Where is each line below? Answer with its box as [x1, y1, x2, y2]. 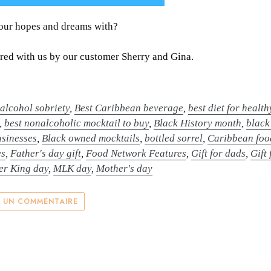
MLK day [53, 162, 92, 174]
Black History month [154, 117, 242, 129]
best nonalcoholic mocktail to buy [4, 117, 149, 129]
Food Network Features [86, 147, 187, 159]
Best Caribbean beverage [74, 102, 184, 114]
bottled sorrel [145, 132, 203, 144]
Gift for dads [191, 147, 246, 159]
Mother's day [96, 162, 153, 174]
